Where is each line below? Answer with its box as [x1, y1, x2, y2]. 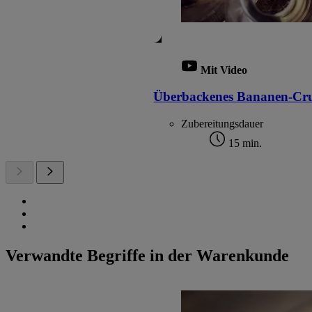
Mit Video [201, 63, 248, 76]
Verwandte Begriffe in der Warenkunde [6, 247, 289, 265]
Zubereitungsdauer [181, 118, 264, 130]
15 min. [226, 137, 263, 150]
